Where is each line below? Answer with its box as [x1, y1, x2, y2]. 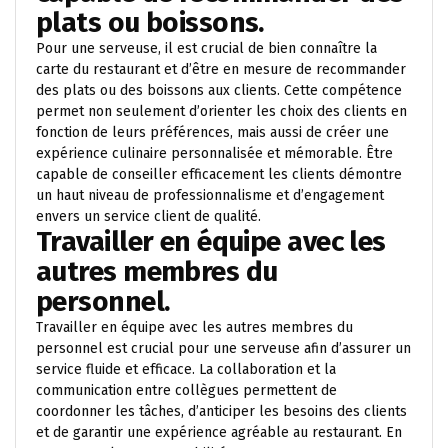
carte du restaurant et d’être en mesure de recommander [36, 61, 406, 78]
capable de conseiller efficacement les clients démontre [36, 166, 402, 183]
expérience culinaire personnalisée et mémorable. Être [36, 145, 393, 162]
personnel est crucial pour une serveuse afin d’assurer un [36, 340, 411, 357]
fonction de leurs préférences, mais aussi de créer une [36, 124, 389, 141]
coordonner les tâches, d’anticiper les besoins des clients [36, 403, 407, 420]
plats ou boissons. [36, 6, 264, 39]
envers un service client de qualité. [36, 208, 261, 225]
